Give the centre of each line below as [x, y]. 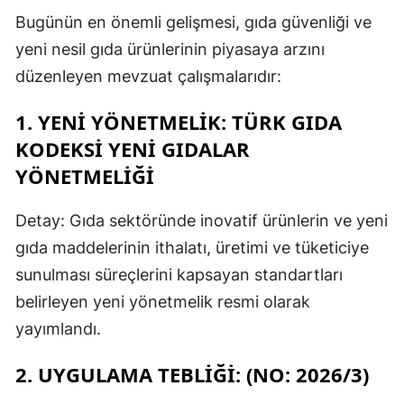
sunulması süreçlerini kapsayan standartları [179, 274]
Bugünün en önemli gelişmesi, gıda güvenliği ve [193, 22]
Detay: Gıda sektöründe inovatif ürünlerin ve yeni [202, 220]
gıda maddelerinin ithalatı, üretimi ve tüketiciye [192, 247]
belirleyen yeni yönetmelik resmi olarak [163, 301]
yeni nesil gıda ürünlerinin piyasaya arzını [170, 49]
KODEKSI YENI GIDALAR [133, 148]
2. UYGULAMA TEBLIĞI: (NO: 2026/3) [192, 374]
